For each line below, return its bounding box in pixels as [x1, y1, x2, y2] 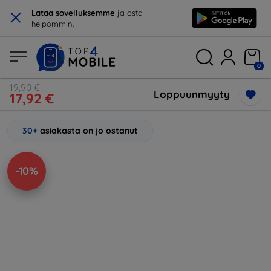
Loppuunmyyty [154, 88, 230, 100]
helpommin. [31, 19, 74, 28]
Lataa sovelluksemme [31, 8, 115, 18]
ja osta [115, 8, 143, 18]
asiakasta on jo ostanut [40, 125, 138, 136]
